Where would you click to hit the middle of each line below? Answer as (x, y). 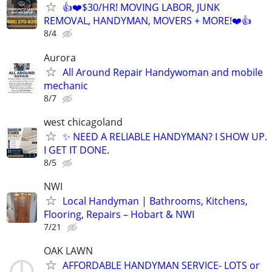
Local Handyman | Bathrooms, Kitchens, (155, 201)
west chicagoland (83, 122)
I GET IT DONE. (76, 150)
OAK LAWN (68, 251)
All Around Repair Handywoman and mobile (163, 72)
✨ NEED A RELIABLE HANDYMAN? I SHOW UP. (165, 136)
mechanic (66, 85)
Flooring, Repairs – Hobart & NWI (119, 214)
